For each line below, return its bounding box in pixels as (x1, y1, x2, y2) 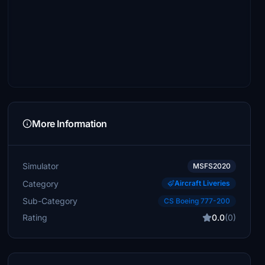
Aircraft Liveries (174, 179, 230, 188)
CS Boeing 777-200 (163, 196, 230, 205)
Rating (22, 212, 48, 222)
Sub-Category (22, 195, 78, 206)
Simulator (22, 161, 59, 171)
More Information (32, 118, 107, 130)
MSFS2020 (192, 161, 231, 170)
